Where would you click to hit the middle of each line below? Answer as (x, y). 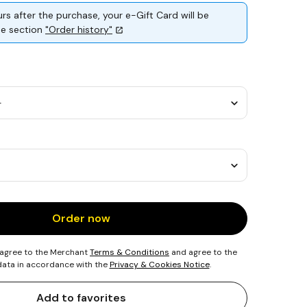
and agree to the (203, 252)
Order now (81, 218)
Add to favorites (81, 298)
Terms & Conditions (130, 252)
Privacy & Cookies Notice (159, 265)
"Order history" (79, 29)
